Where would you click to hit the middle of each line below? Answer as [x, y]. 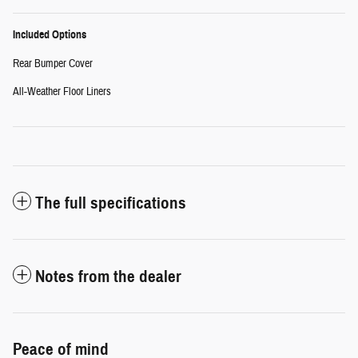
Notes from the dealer [108, 276]
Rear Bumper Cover [53, 64]
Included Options [50, 34]
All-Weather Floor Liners [62, 91]
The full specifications [111, 203]
